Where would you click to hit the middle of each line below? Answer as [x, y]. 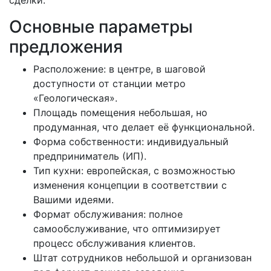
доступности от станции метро [109, 83]
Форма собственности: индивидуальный [131, 141]
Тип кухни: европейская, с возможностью [134, 170]
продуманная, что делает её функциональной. [144, 127]
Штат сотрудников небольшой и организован [142, 257]
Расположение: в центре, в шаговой [119, 69]
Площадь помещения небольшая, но [120, 112]
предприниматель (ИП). [90, 156]
